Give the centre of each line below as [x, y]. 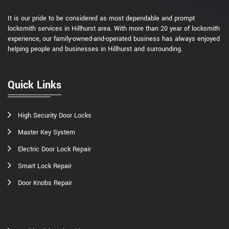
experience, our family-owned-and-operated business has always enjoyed [114, 39]
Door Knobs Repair [45, 183]
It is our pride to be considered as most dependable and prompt [101, 19]
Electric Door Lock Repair [54, 150]
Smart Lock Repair [45, 166]
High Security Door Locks [55, 116]
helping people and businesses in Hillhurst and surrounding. [95, 49]
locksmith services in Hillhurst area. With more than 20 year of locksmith [114, 29]
